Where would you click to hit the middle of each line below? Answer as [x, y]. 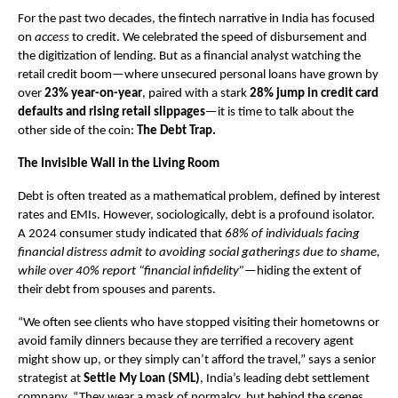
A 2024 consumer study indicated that [121, 234]
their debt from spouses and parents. [117, 290]
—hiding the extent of [303, 271]
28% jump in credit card [313, 93]
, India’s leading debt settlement [285, 378]
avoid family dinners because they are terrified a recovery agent [186, 341]
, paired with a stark [195, 93]
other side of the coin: [77, 131]
